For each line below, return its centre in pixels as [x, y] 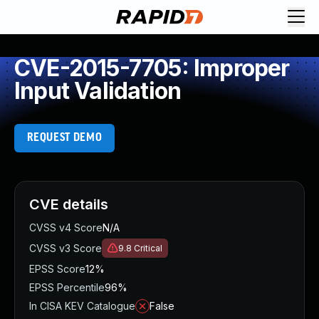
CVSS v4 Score [66, 228]
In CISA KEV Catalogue [82, 306]
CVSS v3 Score [66, 248]
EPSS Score [57, 269]
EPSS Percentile [67, 287]
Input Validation [98, 91]
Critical [148, 248]
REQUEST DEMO [64, 138]
